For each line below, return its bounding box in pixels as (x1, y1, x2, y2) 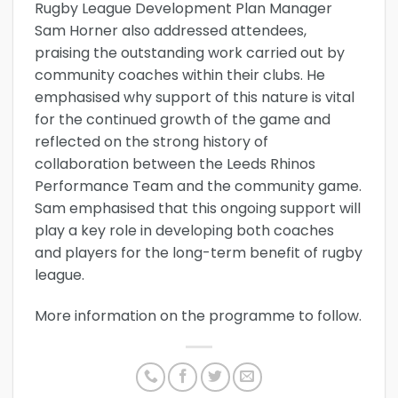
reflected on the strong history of (35, 131, 268, 153)
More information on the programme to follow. (35, 306, 362, 327)
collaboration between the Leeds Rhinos (35, 154, 315, 175)
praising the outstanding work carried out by (35, 43, 345, 64)
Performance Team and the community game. (35, 176, 362, 197)
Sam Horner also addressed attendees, (35, 20, 306, 42)
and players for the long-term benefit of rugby (35, 243, 362, 264)
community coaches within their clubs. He (35, 65, 325, 86)
